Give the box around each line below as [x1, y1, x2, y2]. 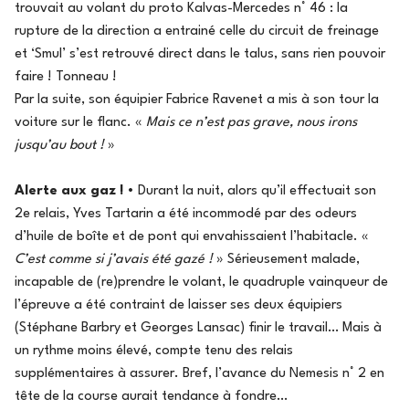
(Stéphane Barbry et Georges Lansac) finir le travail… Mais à [15, 320, 382, 335]
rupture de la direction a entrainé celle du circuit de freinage [15, 24, 379, 38]
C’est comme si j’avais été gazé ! [15, 252, 213, 267]
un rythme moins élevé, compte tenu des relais [15, 343, 293, 358]
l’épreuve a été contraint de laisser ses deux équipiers [15, 298, 342, 312]
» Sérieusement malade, [213, 252, 360, 267]
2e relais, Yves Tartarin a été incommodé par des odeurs [15, 206, 357, 221]
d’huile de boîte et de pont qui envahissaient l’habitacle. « [15, 229, 369, 244]
